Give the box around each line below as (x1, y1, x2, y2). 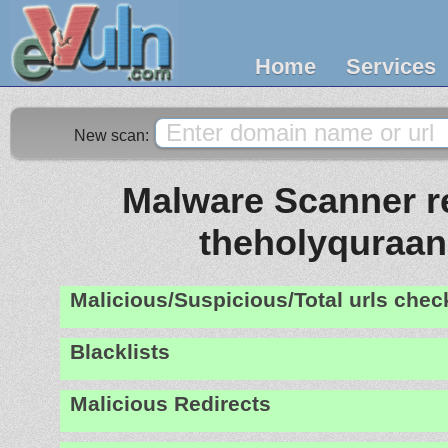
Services (346, 54, 436, 79)
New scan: (74, 127, 153, 144)
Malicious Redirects (70, 391, 271, 416)
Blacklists (70, 339, 170, 364)
